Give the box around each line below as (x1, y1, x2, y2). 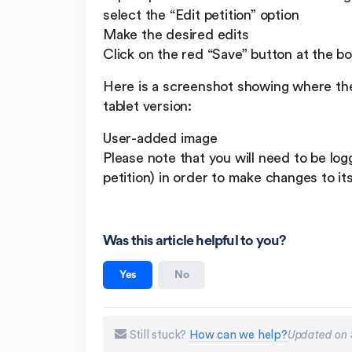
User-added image (103, 131, 218, 146)
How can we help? (189, 328, 288, 341)
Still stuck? (126, 328, 190, 341)
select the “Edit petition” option (103, 8, 299, 23)
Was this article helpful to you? (103, 233, 287, 248)
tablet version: (103, 99, 192, 114)
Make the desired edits (103, 27, 249, 42)
